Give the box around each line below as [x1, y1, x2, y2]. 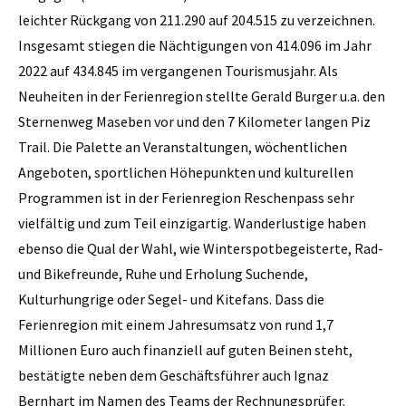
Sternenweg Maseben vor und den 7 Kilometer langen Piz [18, 112, 371, 131]
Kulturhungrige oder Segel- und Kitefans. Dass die [18, 290, 324, 309]
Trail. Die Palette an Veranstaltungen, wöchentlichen [18, 138, 347, 157]
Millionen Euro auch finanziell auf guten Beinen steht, [18, 341, 353, 360]
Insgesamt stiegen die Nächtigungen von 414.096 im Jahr [18, 36, 372, 55]
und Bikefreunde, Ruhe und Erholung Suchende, [18, 265, 308, 284]
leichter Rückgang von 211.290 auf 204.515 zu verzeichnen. [18, 11, 375, 30]
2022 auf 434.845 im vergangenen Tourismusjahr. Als [18, 62, 338, 81]
